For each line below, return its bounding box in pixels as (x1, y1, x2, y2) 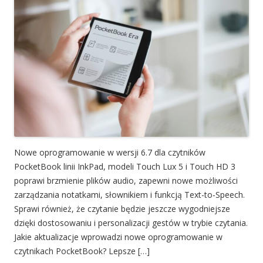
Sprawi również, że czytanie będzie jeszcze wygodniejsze (14, 203, 230, 214)
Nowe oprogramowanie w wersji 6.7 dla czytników (14, 146, 205, 158)
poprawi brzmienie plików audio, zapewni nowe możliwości (14, 174, 238, 186)
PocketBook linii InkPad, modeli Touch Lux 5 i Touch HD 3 (14, 160, 235, 172)
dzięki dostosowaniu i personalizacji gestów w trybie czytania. (14, 217, 248, 228)
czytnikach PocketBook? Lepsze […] (14, 245, 150, 257)
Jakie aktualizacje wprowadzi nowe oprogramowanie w (14, 231, 222, 242)
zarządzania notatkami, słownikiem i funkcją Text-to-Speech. (14, 188, 245, 200)
